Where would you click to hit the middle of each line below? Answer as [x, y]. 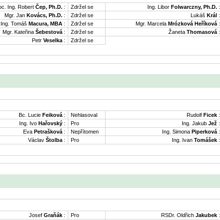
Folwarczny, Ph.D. [194, 7]
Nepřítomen [85, 132]
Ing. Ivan [183, 140]
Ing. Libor [159, 7]
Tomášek [206, 140]
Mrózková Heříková [192, 23]
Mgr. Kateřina [19, 32]
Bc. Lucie [30, 115]
